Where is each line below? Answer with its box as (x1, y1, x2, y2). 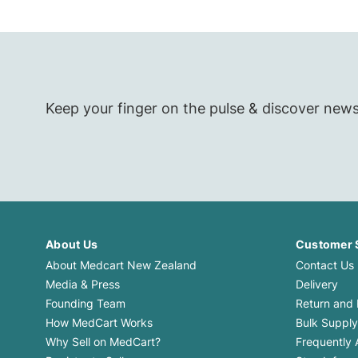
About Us (46, 237, 97, 252)
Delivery (295, 277, 338, 292)
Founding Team (46, 296, 125, 311)
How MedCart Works (46, 316, 153, 330)
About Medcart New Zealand (46, 258, 197, 272)
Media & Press (46, 277, 120, 292)
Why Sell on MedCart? (46, 335, 161, 349)
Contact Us (295, 258, 354, 272)
